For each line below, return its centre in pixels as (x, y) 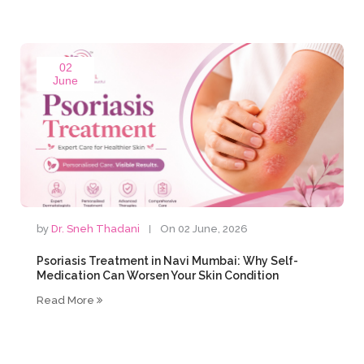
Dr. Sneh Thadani (96, 229)
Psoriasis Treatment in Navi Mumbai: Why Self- (168, 261)
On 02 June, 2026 (204, 229)
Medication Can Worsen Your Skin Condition (158, 275)
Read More (67, 300)
